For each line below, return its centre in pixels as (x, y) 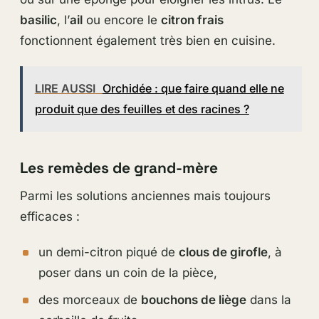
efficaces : (49, 216)
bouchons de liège (193, 300)
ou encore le (121, 20)
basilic (38, 20)
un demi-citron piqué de (108, 252)
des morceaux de (89, 300)
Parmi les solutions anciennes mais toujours (145, 195)
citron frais (192, 20)
